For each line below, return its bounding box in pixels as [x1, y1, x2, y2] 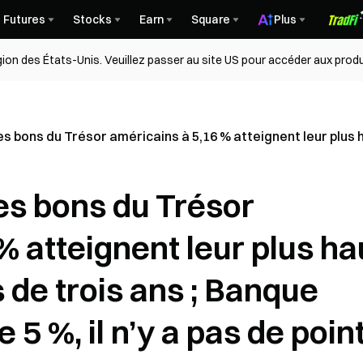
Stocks [73, 12, 112, 27]
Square [191, 12, 230, 27]
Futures [3, 12, 45, 27]
